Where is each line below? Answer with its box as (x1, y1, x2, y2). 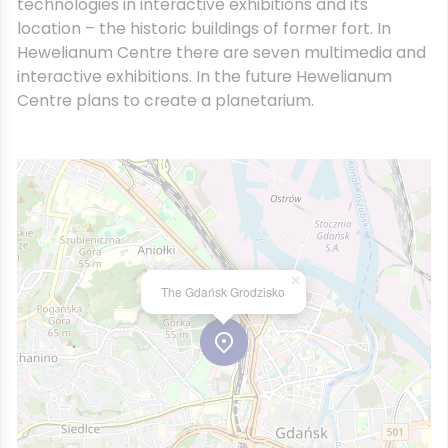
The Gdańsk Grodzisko (161, 283, 285, 300)
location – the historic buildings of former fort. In (17, 17, 391, 40)
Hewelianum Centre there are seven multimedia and (17, 41, 426, 64)
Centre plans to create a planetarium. (17, 89, 314, 112)
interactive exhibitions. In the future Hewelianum (17, 65, 392, 88)
